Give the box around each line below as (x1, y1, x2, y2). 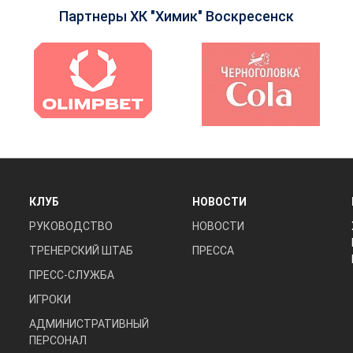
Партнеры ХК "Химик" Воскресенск (59, 8, 294, 24)
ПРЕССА (191, 244, 234, 257)
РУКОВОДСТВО (28, 220, 113, 232)
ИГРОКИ (28, 293, 71, 306)
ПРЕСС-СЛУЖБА (28, 269, 114, 281)
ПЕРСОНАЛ (28, 334, 87, 347)
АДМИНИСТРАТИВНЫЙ (28, 318, 149, 330)
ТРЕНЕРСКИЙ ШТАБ (28, 244, 133, 257)
